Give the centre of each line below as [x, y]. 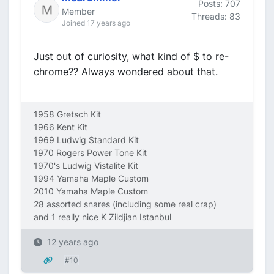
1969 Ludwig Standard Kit [86, 140]
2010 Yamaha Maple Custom [91, 191]
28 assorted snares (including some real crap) [125, 204]
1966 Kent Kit [61, 127]
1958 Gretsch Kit [67, 114]
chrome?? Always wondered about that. [126, 72]
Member [78, 11]
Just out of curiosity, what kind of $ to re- [131, 56]
